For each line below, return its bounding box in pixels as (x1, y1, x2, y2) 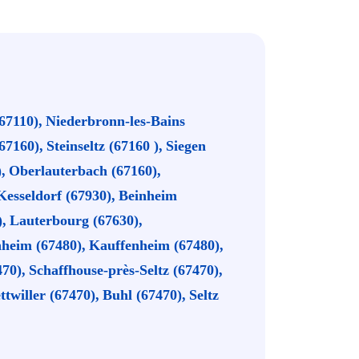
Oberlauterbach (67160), (9, 163, 161, 179)
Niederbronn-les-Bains (46, 113, 185, 129)
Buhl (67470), (103, 287, 186, 303)
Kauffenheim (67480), (89, 237, 224, 253)
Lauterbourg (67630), (10, 212, 143, 228)
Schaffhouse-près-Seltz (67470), (29, 262, 223, 278)
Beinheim (119, 188, 177, 204)
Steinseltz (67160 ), (46, 138, 163, 154)
